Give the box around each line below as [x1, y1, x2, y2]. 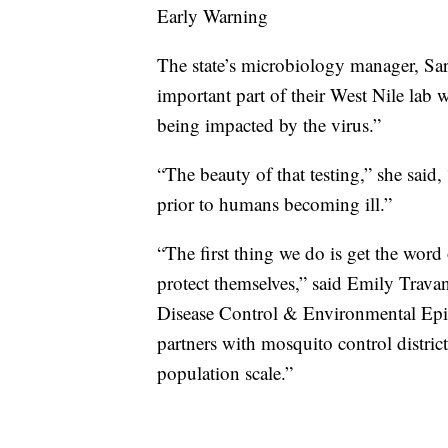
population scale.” [157, 360, 293, 385]
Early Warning [157, 3, 268, 28]
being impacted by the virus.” [157, 112, 381, 137]
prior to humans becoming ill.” [157, 191, 392, 216]
